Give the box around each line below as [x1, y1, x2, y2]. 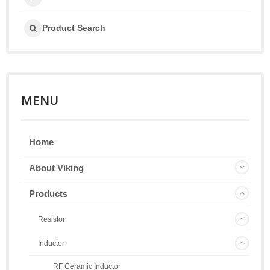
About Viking [29, 162, 84, 173]
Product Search [42, 23, 105, 33]
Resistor [38, 215, 65, 224]
